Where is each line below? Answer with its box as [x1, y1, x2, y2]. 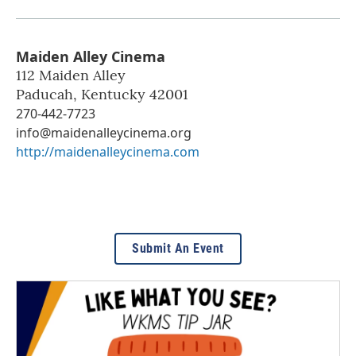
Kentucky [81, 84, 145, 103]
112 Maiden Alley [16, 65, 126, 84]
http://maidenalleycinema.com [16, 142, 199, 161]
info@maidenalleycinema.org [16, 123, 192, 141]
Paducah [16, 84, 73, 103]
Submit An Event [132, 240, 224, 256]
